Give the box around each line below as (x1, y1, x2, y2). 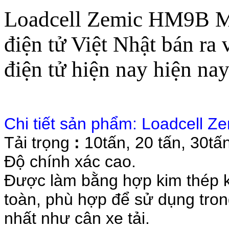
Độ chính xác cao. (4, 152, 136, 171)
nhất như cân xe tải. (4, 209, 150, 227)
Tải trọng (4, 133, 70, 152)
